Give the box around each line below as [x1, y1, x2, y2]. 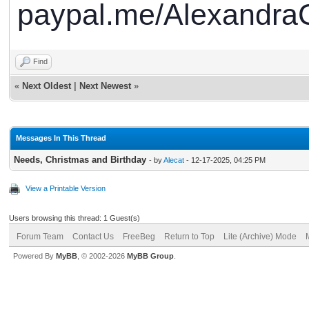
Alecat [163, 155, 184, 164]
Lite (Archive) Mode [223, 231, 297, 241]
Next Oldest [22, 80, 71, 91]
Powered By [13, 251, 56, 260]
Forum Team [17, 231, 63, 241]
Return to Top [164, 231, 215, 241]
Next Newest [79, 80, 131, 91]
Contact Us [72, 231, 114, 241]
